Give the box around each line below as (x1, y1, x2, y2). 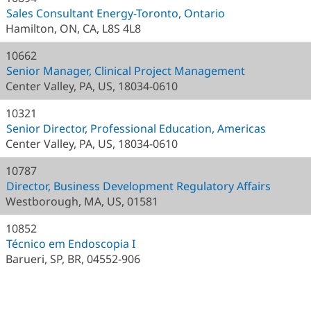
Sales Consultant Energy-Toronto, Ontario (6, 6, 225, 21)
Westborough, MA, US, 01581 (6, 194, 158, 209)
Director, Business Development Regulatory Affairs (6, 178, 271, 194)
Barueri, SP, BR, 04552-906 (6, 251, 140, 267)
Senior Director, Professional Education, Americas (6, 121, 266, 136)
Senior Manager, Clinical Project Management (6, 63, 245, 78)
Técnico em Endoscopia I (6, 236, 135, 251)
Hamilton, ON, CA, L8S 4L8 (6, 21, 141, 36)
